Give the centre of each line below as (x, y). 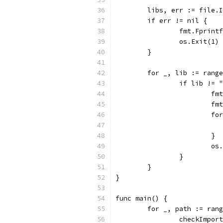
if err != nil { (177, 21)
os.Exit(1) (199, 42)
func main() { (141, 198)
